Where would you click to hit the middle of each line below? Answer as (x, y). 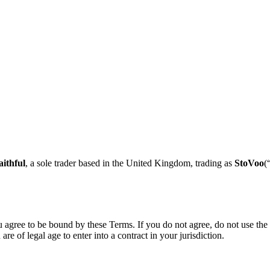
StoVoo (249, 163)
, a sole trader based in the (76, 163)
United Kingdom (158, 163)
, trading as (212, 163)
